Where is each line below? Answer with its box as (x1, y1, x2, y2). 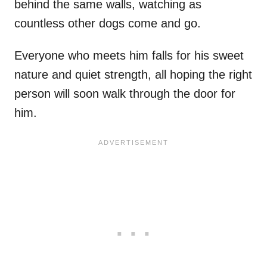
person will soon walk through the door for (14, 87, 235, 101)
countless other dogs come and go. (14, 17, 201, 30)
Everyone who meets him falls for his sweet (14, 49, 244, 63)
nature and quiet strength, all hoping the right (14, 68, 252, 82)
